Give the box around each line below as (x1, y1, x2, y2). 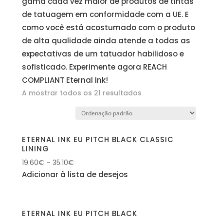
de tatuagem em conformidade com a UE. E (21, 9, 189, 19)
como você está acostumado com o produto (21, 22, 195, 33)
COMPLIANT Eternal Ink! (21, 74, 108, 85)
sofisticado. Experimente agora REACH (21, 61, 167, 72)
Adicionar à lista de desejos (21, 169, 128, 180)
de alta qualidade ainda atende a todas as (21, 35, 190, 46)
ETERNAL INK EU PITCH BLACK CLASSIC (21, 134, 174, 145)
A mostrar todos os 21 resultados (21, 88, 142, 98)
